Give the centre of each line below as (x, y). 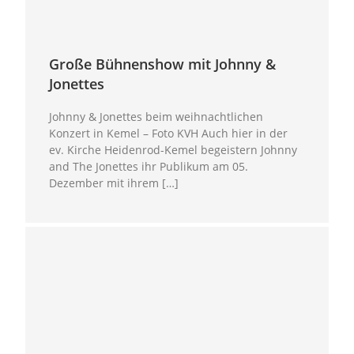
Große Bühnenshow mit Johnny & (163, 64)
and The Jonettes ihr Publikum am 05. (149, 167)
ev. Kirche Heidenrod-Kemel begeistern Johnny (173, 150)
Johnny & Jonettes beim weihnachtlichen (156, 117)
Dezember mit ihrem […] (114, 183)
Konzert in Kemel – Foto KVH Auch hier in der (169, 134)
